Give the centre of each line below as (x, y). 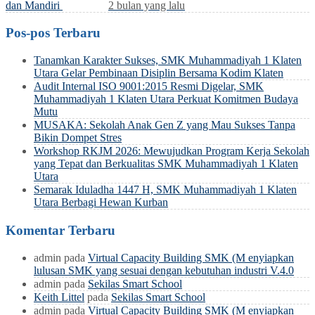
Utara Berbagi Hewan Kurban (101, 202)
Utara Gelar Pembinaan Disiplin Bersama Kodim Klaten (159, 73)
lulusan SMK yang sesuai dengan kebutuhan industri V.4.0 (164, 270)
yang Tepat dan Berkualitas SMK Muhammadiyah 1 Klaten (166, 164)
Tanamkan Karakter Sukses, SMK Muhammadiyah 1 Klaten (168, 60)
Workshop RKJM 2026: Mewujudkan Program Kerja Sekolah (172, 151)
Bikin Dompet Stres (78, 138)
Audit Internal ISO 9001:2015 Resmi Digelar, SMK (149, 86)
